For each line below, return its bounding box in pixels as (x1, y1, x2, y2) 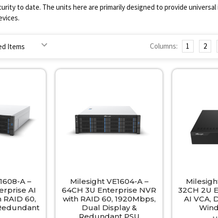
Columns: (149, 41, 178, 51)
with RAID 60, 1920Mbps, (62, 194, 156, 203)
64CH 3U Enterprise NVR (62, 185, 156, 195)
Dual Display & (81, 202, 137, 212)
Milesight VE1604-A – (70, 176, 148, 186)
